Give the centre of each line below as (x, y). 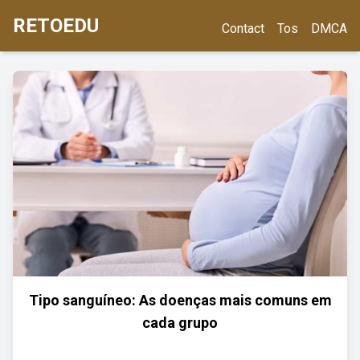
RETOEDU (56, 26)
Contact (243, 29)
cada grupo (180, 323)
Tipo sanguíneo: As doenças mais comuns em (180, 300)
